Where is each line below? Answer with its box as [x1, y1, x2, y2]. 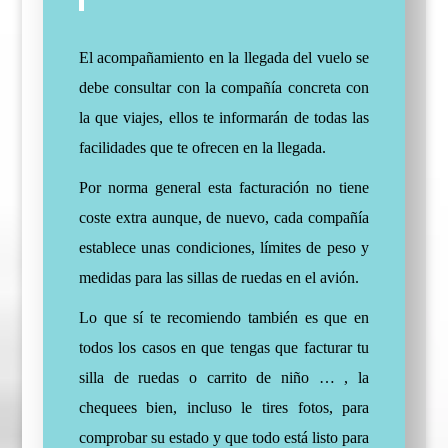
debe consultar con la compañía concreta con [78, 79, 370, 97]
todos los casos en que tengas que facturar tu [78, 339, 370, 357]
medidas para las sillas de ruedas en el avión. [78, 269, 359, 287]
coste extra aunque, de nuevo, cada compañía [78, 209, 370, 227]
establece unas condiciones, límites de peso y [78, 239, 370, 257]
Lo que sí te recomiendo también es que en [78, 309, 370, 327]
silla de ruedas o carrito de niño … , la [78, 369, 370, 387]
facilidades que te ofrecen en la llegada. [78, 139, 326, 157]
